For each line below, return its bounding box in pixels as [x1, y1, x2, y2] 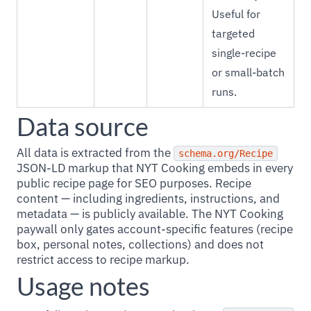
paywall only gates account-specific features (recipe [17, 221, 293, 237]
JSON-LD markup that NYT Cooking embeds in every [17, 160, 293, 176]
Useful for [212, 7, 260, 21]
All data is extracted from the [17, 145, 174, 160]
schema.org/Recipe [178, 148, 273, 159]
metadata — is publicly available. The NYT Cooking [17, 206, 283, 221]
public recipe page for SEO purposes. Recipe [17, 176, 251, 191]
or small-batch [212, 65, 285, 79]
